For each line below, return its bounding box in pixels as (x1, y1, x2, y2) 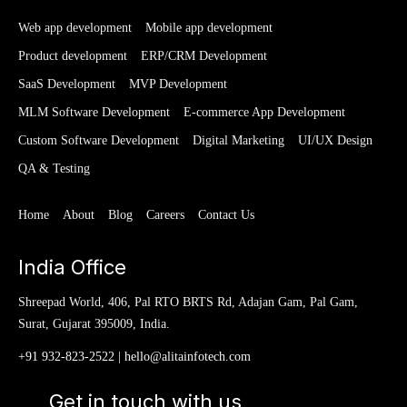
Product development (18, 49, 127, 63)
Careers (146, 208, 184, 222)
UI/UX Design (298, 134, 372, 147)
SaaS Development (18, 77, 115, 91)
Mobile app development (145, 21, 273, 35)
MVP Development (129, 77, 227, 91)
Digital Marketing (193, 134, 284, 147)
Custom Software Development (18, 134, 179, 147)
